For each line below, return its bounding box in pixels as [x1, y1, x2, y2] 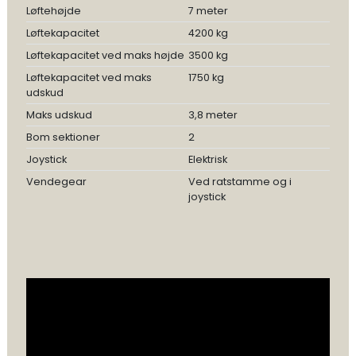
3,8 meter [188, 108, 238, 122]
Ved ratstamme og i [188, 175, 292, 188]
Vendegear [25, 175, 87, 188]
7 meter [188, 4, 228, 17]
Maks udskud [25, 108, 92, 122]
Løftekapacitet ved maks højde [25, 48, 184, 62]
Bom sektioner [25, 130, 100, 144]
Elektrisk [188, 153, 227, 166]
